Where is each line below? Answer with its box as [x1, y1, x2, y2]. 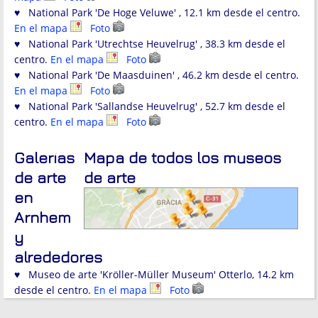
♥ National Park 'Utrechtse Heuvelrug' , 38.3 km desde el [14, 37, 285, 51]
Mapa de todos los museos [84, 148, 281, 168]
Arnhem [14, 208, 71, 227]
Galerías [14, 148, 75, 168]
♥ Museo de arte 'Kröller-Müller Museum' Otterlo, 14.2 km [14, 268, 294, 282]
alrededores [14, 248, 102, 267]
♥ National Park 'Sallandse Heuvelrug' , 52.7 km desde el [14, 99, 285, 114]
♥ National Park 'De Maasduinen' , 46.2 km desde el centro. [14, 68, 299, 82]
